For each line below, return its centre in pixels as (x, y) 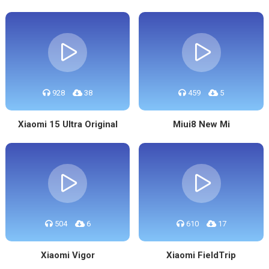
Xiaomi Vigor (68, 255)
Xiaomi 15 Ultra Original (68, 124)
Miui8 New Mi (201, 124)
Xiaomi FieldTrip (201, 255)
